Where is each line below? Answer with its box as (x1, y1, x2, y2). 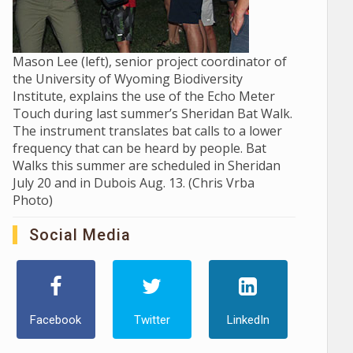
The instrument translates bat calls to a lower (12, 122, 282, 139)
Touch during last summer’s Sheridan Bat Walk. (12, 105, 292, 122)
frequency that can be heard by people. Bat (12, 139, 266, 157)
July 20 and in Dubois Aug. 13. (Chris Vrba (12, 174, 255, 191)
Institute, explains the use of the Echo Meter (12, 87, 275, 105)
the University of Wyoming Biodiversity (12, 70, 243, 87)
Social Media (28, 225, 131, 244)
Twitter (133, 313, 170, 327)
